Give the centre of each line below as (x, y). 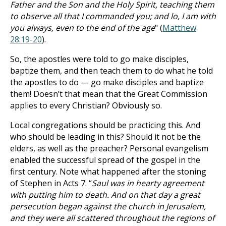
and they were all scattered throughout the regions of (112, 218)
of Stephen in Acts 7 (48, 183)
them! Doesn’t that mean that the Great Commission (109, 94)
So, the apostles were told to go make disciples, (99, 59)
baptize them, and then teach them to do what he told (111, 71)
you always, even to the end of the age (82, 28)
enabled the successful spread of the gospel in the (105, 160)
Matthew (179, 28)
